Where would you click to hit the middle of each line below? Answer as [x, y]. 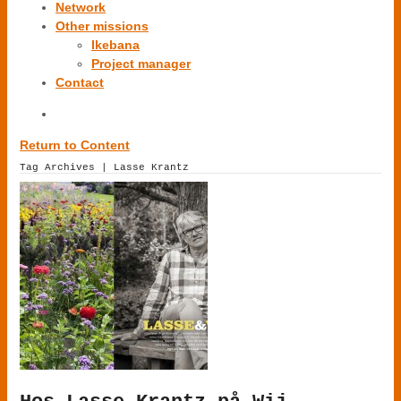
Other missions [102, 26]
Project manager [141, 64]
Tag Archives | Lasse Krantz [104, 168]
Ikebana [115, 45]
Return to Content [75, 145]
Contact [80, 82]
